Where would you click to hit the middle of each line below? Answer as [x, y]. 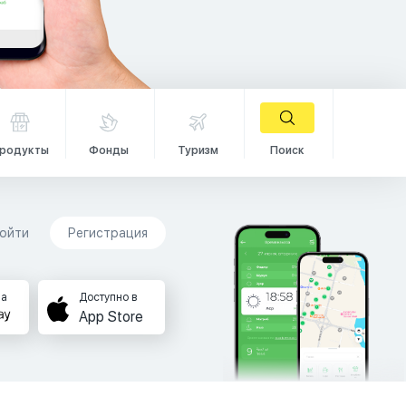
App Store [111, 317]
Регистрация [107, 233]
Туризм [198, 150]
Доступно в [107, 297]
